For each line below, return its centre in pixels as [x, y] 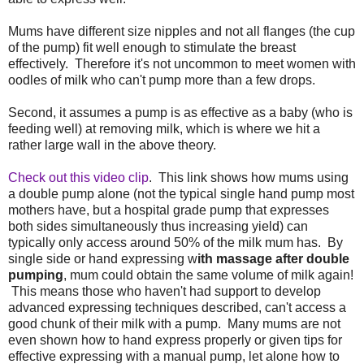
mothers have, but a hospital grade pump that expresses [169, 210]
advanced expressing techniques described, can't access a [177, 307]
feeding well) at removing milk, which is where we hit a [164, 128]
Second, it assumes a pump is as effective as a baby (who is [180, 112]
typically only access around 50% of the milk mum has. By [175, 242]
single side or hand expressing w [103, 258]
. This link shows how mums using [249, 177]
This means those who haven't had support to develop [165, 291]
